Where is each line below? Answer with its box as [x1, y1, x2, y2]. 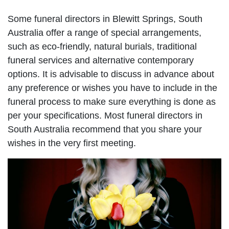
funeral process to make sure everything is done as [8, 96, 216, 107]
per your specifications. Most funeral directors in [8, 110, 202, 121]
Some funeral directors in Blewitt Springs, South [8, 13, 202, 24]
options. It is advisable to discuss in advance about [8, 68, 214, 79]
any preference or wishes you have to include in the [8, 82, 217, 93]
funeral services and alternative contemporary [8, 55, 194, 65]
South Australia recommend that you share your [8, 124, 202, 134]
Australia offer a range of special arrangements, [8, 27, 201, 38]
